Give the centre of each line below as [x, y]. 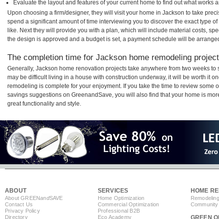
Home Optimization [121, 198]
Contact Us [19, 205]
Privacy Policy [22, 211]
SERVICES [113, 191]
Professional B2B [119, 211]
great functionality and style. [44, 104]
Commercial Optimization [128, 205]
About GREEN [23, 198]
